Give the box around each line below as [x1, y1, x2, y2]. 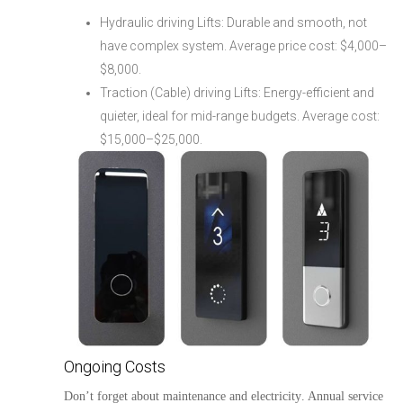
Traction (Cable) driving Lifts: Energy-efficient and [100, 85, 374, 100]
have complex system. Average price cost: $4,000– [100, 38, 387, 53]
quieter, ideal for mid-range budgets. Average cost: [100, 108, 380, 123]
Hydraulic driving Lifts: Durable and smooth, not [100, 14, 367, 30]
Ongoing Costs [64, 356, 166, 376]
